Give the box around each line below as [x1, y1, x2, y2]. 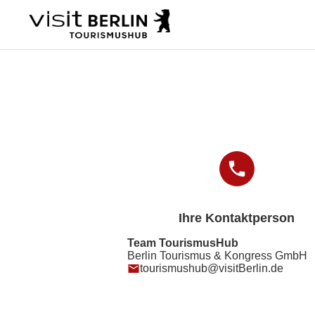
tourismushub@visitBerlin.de [140, 262, 283, 274]
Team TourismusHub [127, 236, 238, 249]
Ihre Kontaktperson [179, 210, 295, 225]
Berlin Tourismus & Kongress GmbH [127, 249, 307, 262]
